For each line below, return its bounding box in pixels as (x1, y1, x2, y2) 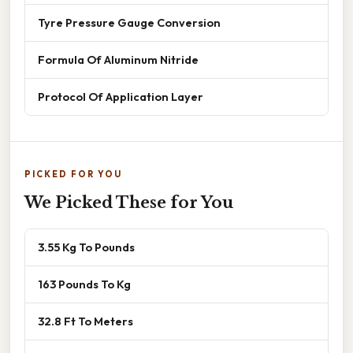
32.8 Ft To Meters (38, 314, 133, 329)
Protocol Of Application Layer (38, 89, 203, 105)
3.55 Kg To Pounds (38, 240, 135, 255)
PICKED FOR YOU (24, 169, 122, 180)
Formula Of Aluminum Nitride (38, 52, 199, 68)
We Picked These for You (24, 193, 233, 213)
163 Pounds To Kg (38, 277, 131, 292)
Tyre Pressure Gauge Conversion (38, 15, 221, 31)
